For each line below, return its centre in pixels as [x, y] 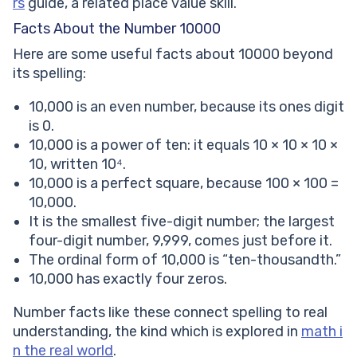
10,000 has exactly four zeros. [128, 279]
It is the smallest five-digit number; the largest [182, 222]
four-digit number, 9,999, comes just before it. [180, 241]
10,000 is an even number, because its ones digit [186, 107]
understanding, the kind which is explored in [157, 331]
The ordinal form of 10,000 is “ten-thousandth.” [185, 260]
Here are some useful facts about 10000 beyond [173, 54]
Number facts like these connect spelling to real [170, 312]
